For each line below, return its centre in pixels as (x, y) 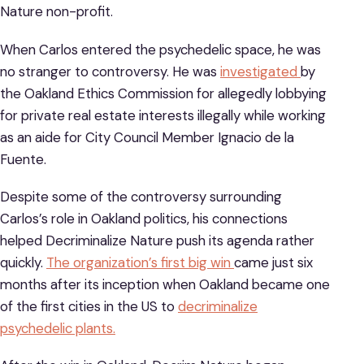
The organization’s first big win (140, 262)
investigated (260, 71)
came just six (273, 262)
